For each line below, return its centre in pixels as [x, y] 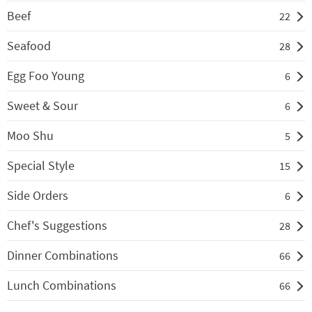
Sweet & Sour [42, 106]
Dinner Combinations [63, 256]
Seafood [29, 46]
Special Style [41, 166]
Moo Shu [30, 136]
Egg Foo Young [46, 76]
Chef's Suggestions [57, 226]
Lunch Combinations [62, 286]
